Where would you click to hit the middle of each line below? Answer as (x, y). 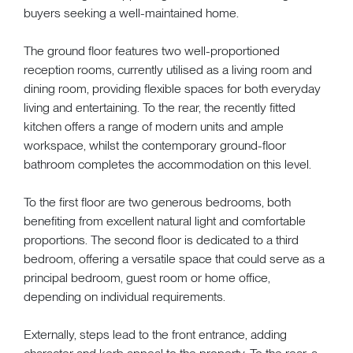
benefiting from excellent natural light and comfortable (165, 221)
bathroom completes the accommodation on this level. (167, 164)
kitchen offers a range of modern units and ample (154, 126)
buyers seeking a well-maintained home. (131, 13)
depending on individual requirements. (124, 296)
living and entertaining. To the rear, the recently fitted (160, 107)
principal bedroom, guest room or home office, (147, 277)
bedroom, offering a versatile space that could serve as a (174, 258)
